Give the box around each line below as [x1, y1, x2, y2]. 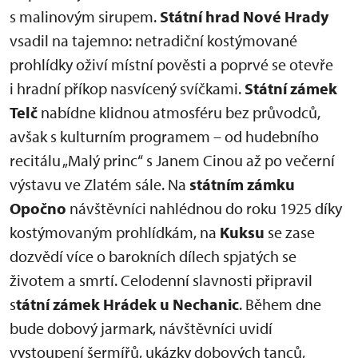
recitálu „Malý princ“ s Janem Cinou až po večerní [10, 150, 335, 170]
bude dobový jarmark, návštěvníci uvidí [10, 318, 272, 338]
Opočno [10, 198, 66, 218]
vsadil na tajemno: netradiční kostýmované [10, 30, 297, 50]
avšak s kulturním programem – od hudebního [10, 126, 319, 146]
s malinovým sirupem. [10, 6, 157, 26]
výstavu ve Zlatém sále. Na [10, 174, 189, 194]
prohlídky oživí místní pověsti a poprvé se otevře [10, 54, 333, 74]
